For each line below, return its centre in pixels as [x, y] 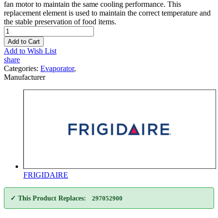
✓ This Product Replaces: [48, 198]
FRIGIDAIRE [46, 175]
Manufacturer [25, 77]
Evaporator [57, 68]
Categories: [22, 68]
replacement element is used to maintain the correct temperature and [107, 13]
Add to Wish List [30, 51]
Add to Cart [24, 41]
